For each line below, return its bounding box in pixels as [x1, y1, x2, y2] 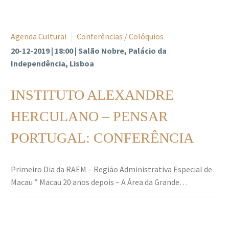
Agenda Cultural [11, 31, 67, 41]
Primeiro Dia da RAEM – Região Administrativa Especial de [11, 164, 212, 174]
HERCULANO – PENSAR [11, 108, 168, 124]
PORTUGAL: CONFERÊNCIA [11, 129, 194, 146]
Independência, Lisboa [11, 58, 94, 68]
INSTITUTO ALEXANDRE [11, 86, 174, 103]
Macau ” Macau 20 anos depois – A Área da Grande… [11, 176, 188, 187]
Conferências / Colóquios [77, 31, 164, 41]
